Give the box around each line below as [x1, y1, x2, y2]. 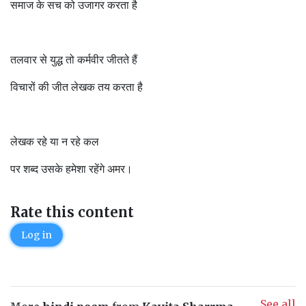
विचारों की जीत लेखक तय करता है [10, 80, 143, 94]
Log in [21, 229, 52, 241]
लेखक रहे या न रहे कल [10, 135, 99, 148]
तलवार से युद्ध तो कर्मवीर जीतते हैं [10, 53, 137, 66]
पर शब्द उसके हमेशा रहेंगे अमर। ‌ [10, 162, 135, 176]
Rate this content [10, 204, 134, 221]
